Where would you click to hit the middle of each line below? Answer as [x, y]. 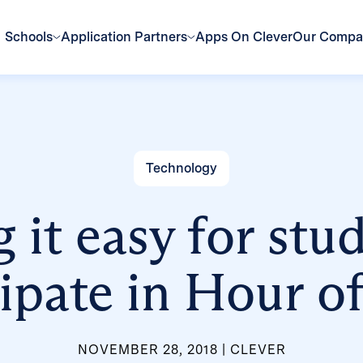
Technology [181, 168]
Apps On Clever [244, 36]
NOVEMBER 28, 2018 [147, 349]
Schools [29, 36]
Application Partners [124, 36]
